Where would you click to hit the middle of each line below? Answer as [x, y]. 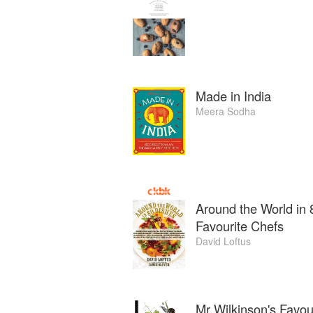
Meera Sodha [226, 111]
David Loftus [223, 241]
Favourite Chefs [240, 226]
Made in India [233, 95]
